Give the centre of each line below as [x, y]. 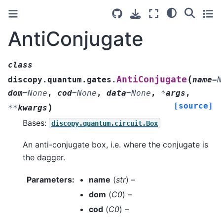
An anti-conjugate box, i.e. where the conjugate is [115, 145]
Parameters [49, 179]
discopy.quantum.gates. [62, 79]
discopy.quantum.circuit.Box [105, 123]
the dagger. [44, 158]
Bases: [36, 123]
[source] [193, 106]
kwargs [33, 108]
